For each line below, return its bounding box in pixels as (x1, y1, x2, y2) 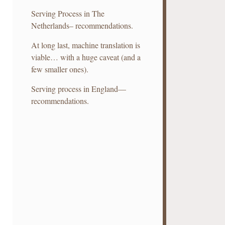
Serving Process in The (31, 8, 105, 19)
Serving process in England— (31, 83, 127, 94)
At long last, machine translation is (31, 40, 141, 50)
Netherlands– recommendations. (31, 20, 134, 31)
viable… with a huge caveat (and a (31, 52, 141, 62)
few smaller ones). (31, 64, 89, 74)
